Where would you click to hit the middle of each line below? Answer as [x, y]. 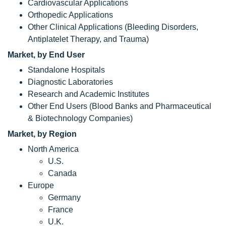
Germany [64, 197]
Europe [41, 185]
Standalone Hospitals [66, 70]
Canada [62, 173]
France [61, 210]
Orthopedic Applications [70, 15]
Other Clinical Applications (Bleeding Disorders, [113, 27]
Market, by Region [42, 134]
